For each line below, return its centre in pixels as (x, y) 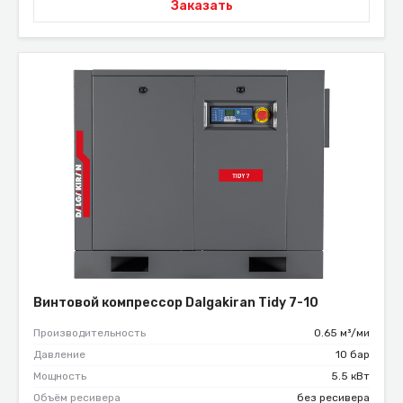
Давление (59, 355)
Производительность (90, 333)
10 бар (353, 355)
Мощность (60, 376)
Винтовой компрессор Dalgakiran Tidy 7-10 (176, 303)
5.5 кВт (350, 376)
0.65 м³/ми (342, 333)
